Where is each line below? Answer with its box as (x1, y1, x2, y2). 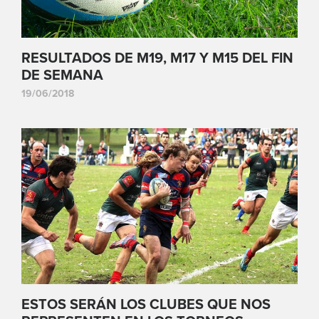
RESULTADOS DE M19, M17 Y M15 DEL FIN (21, 50, 293, 68)
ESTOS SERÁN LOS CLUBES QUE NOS (21, 296, 271, 313)
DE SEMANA (21, 67, 103, 85)
